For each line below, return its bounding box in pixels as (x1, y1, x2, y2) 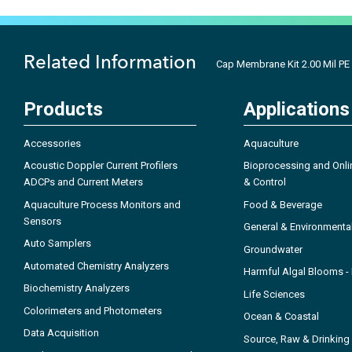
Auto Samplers (24, 237, 91, 250)
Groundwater (244, 243, 302, 255)
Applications (244, 97, 350, 120)
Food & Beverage (244, 198, 322, 211)
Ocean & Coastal (244, 310, 319, 323)
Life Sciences (244, 288, 305, 300)
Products (24, 97, 103, 120)
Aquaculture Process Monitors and (24, 198, 181, 211)
